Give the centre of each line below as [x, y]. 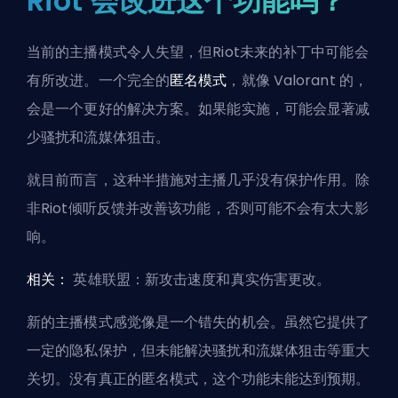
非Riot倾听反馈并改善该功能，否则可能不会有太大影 [198, 209]
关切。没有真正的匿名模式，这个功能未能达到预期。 [199, 379]
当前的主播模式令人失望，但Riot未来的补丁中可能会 [198, 52]
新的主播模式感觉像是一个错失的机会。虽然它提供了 [199, 322]
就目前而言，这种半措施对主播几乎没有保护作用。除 [199, 180]
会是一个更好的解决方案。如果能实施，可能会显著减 [199, 109]
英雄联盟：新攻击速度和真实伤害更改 [195, 280]
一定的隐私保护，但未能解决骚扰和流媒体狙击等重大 [199, 351]
